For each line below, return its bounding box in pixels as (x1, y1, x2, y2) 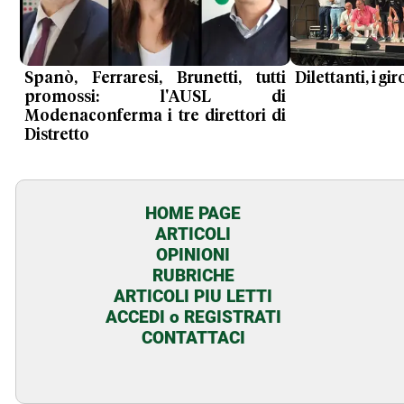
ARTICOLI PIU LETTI (114, 285, 273, 307)
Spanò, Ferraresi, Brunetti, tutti (24, 69, 286, 87)
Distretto (24, 126, 89, 143)
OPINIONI (156, 243, 231, 265)
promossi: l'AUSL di (24, 88, 286, 106)
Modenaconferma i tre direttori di (24, 107, 286, 124)
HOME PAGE (145, 202, 242, 224)
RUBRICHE (151, 264, 234, 286)
